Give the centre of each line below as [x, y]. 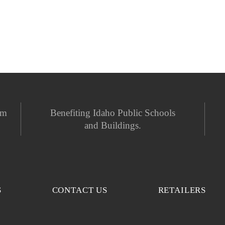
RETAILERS [182, 190]
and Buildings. [113, 125]
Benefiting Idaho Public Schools [113, 113]
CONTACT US [80, 190]
